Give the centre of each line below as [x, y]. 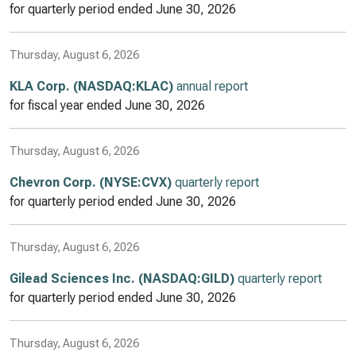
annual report [211, 86]
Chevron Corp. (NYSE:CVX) [91, 182]
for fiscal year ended [67, 105]
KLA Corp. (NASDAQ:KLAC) [91, 86]
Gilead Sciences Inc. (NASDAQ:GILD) [122, 279]
